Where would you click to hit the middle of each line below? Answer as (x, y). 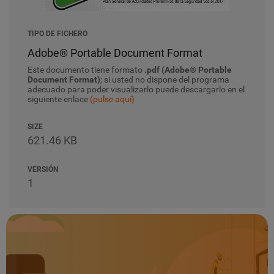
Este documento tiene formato (86, 70)
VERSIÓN (43, 169)
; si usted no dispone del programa (165, 80)
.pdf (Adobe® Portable (188, 70)
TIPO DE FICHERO (57, 34)
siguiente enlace (59, 99)
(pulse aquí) (112, 99)
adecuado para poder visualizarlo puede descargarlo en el (136, 89)
